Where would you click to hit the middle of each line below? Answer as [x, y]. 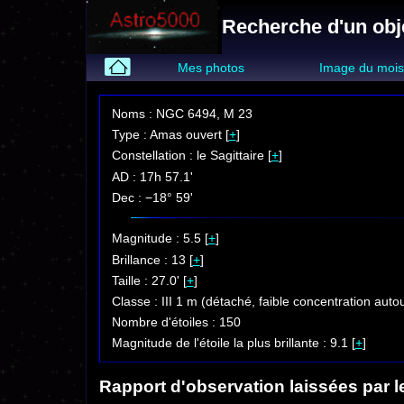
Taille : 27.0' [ [149, 280]
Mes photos [211, 68]
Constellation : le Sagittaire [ [191, 156]
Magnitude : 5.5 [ [160, 239]
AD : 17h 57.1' [152, 176]
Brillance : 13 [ [152, 259]
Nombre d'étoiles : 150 [176, 322]
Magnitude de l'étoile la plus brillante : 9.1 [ [233, 343]
